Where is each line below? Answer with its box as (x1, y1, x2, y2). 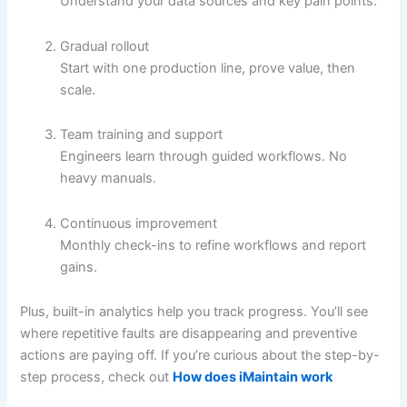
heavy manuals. (60, 170, 157, 187)
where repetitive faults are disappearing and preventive (20, 325, 358, 342)
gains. (60, 258, 98, 275)
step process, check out (20, 369, 174, 386)
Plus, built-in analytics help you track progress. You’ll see (20, 303, 369, 321)
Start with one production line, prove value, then (60, 59, 356, 76)
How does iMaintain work (173, 369, 333, 386)
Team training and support (60, 126, 223, 144)
